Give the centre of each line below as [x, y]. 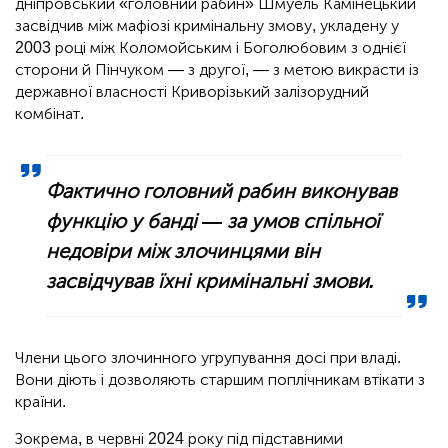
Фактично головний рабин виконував [222, 191]
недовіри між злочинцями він [183, 251]
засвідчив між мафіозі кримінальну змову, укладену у [207, 26]
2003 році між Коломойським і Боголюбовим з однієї [210, 48]
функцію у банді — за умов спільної [213, 221]
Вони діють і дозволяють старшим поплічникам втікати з [220, 380]
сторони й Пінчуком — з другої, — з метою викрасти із [217, 70]
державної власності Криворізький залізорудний [192, 92]
